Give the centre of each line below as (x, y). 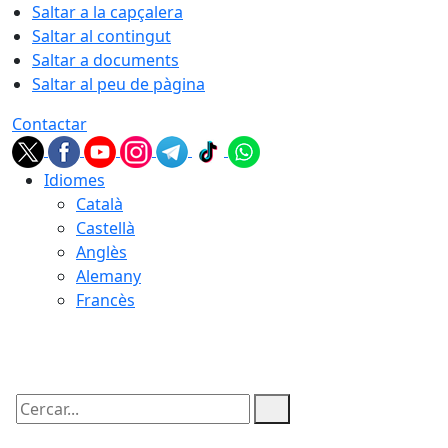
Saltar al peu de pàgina (118, 84)
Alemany (108, 276)
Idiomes (74, 180)
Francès (105, 300)
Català (99, 204)
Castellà (105, 228)
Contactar (49, 124)
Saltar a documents (105, 60)
